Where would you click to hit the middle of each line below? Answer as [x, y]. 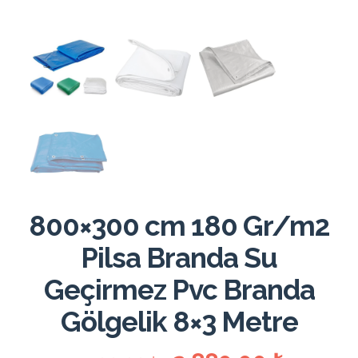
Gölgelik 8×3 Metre [179, 322]
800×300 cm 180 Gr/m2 [179, 226]
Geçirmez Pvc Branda [179, 290]
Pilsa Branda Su [179, 258]
